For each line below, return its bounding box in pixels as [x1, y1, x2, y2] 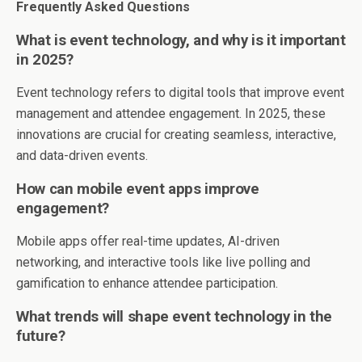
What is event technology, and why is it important [16, 31, 346, 49]
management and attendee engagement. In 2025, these [16, 105, 326, 121]
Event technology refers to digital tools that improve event [16, 84, 344, 100]
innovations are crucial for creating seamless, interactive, [16, 126, 336, 142]
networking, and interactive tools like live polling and [16, 254, 310, 270]
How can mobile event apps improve [16, 179, 259, 198]
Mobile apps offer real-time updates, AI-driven [16, 233, 280, 249]
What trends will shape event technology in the [16, 307, 332, 326]
